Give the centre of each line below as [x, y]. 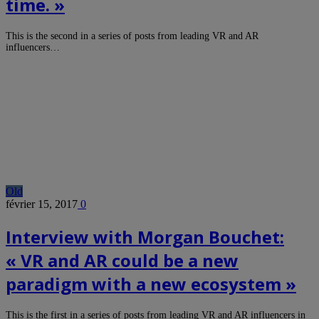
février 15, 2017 [42, 204]
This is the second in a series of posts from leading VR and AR [132, 36]
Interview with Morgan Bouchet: [145, 236]
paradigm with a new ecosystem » [151, 283]
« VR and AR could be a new [122, 260]
